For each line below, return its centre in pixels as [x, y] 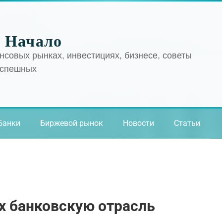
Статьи [187, 123]
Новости [139, 123]
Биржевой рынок [72, 123]
